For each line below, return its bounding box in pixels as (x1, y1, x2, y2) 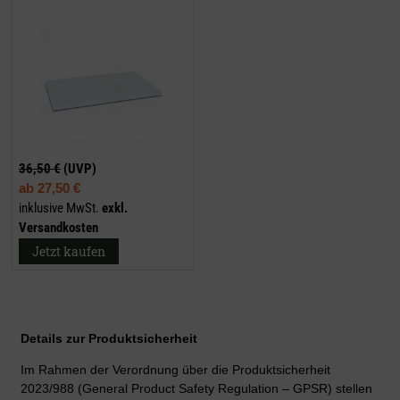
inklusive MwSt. (19, 199, 99, 216)
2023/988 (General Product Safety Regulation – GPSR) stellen (21, 380, 372, 396)
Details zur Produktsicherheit (21, 330, 197, 346)
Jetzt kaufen (32, 242, 105, 260)
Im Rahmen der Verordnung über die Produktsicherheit (21, 362, 330, 377)
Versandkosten (19, 219, 98, 236)
